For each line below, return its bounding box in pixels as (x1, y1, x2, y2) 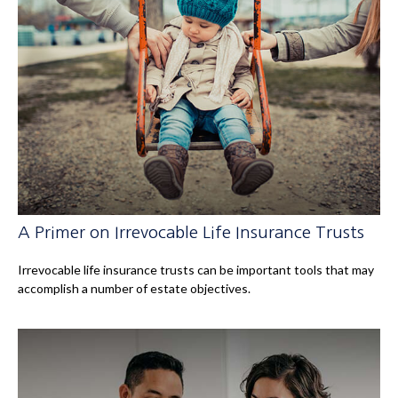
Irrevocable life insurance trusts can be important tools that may (18, 262, 374, 278)
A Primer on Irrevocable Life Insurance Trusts (18, 224, 364, 242)
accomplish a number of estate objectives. (18, 281, 251, 297)
